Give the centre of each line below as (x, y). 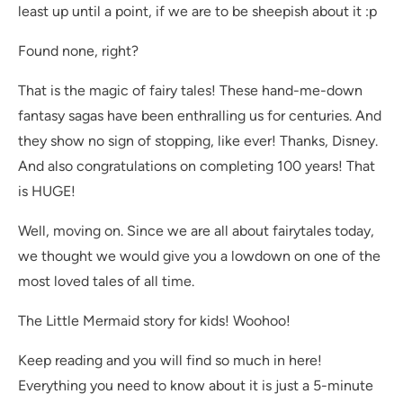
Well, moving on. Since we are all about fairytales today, (196, 231)
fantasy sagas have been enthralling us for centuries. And (200, 116)
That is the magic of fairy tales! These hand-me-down (190, 91)
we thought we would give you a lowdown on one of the (199, 256)
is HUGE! (47, 192)
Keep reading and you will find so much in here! (170, 361)
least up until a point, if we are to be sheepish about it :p (197, 12)
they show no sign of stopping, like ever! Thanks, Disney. (198, 141)
